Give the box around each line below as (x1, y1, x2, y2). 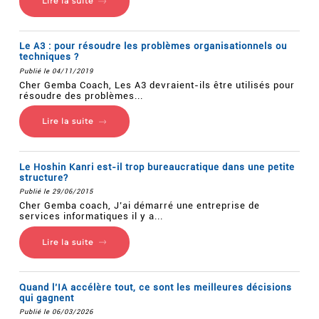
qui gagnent (19, 292, 74, 303)
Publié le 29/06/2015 (19, 187, 93, 196)
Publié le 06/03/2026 (19, 308, 93, 316)
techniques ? (19, 51, 79, 63)
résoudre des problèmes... (19, 90, 143, 101)
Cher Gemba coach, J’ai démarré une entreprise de (19, 199, 260, 211)
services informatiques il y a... (19, 210, 163, 221)
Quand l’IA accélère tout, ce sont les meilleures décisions (19, 281, 292, 293)
